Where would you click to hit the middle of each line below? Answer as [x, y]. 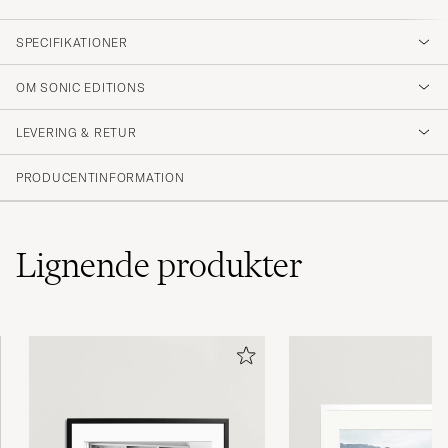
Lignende [86, 264]
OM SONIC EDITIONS [81, 87]
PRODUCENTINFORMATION [100, 177]
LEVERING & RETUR [76, 132]
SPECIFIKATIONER [72, 42]
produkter [230, 264]
